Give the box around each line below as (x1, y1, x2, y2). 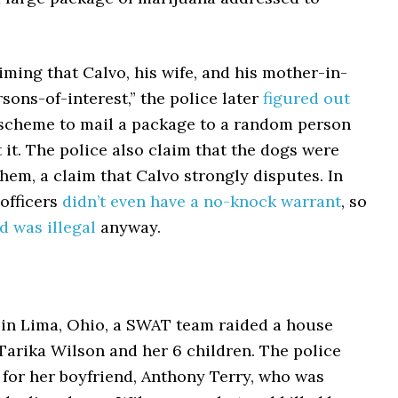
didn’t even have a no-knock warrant (62, 191, 341, 211)
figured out (263, 88, 350, 108)
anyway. (96, 217, 161, 237)
